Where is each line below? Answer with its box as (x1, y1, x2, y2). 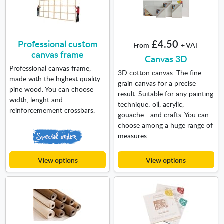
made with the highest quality (9, 73, 100, 83)
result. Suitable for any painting (117, 88, 213, 98)
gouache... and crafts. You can (117, 109, 209, 119)
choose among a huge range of (117, 119, 213, 130)
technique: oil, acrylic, (117, 98, 184, 109)
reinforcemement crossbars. (9, 104, 95, 115)
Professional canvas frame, (9, 62, 91, 73)
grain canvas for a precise (117, 77, 196, 88)
